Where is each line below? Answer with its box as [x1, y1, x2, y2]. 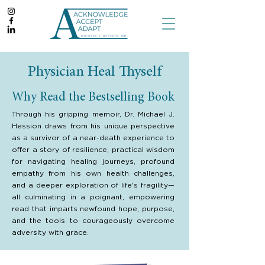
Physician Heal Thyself [28, 65, 161, 80]
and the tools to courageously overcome [12, 216, 174, 224]
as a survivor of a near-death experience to [12, 134, 174, 141]
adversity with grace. [12, 228, 89, 236]
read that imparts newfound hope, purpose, [12, 205, 174, 212]
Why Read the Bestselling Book [12, 92, 174, 104]
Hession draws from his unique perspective [12, 122, 174, 130]
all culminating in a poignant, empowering [12, 193, 174, 201]
